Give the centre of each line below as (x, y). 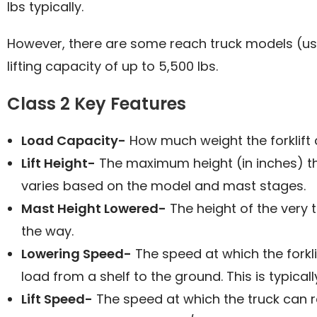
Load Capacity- (74, 140)
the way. (47, 231)
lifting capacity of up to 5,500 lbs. (113, 66)
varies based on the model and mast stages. (163, 185)
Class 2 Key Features (97, 103)
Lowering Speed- (76, 253)
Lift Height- (58, 163)
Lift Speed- (57, 299)
